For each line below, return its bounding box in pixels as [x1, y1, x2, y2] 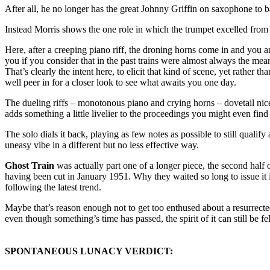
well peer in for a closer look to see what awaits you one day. [5, 77, 236, 88]
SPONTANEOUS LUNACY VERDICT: [5, 246, 173, 257]
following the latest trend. [5, 182, 101, 193]
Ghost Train [5, 160, 54, 171]
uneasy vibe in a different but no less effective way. [5, 140, 199, 151]
